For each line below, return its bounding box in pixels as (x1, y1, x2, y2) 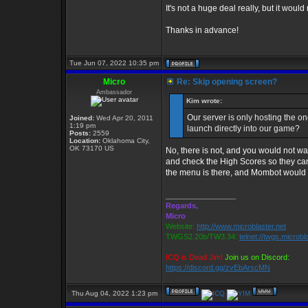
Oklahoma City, (100, 137, 150, 144)
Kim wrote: (186, 97, 222, 104)
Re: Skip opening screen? (175, 77, 277, 87)
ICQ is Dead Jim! (166, 253, 223, 261)
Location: (69, 137, 100, 144)
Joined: (69, 114, 94, 122)
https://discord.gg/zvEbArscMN (166, 263, 270, 272)
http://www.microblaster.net (197, 222, 286, 230)
